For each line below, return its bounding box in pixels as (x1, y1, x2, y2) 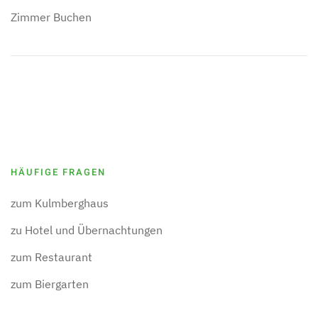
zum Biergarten (11, 277, 89, 291)
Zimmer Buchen (11, 10, 92, 24)
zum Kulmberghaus (11, 196, 109, 210)
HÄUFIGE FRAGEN (11, 165, 106, 179)
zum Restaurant (11, 250, 92, 264)
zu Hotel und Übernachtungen (11, 223, 163, 237)
